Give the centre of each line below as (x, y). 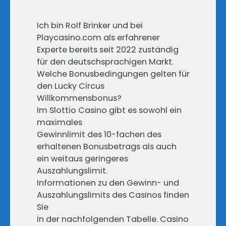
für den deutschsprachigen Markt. (105, 62)
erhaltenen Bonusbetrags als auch (107, 147)
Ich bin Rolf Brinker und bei (90, 26)
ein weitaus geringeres (82, 159)
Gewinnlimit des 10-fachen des (99, 135)
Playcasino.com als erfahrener (98, 38)
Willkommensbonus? (79, 98)
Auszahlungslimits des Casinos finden (113, 195)
